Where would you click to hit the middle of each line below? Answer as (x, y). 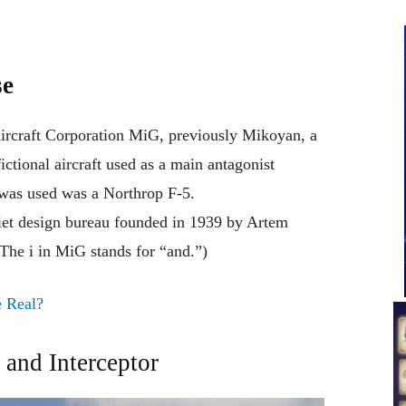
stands (111, 251)
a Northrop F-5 (141, 193)
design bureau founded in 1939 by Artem (153, 222)
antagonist (241, 164)
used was (59, 193)
